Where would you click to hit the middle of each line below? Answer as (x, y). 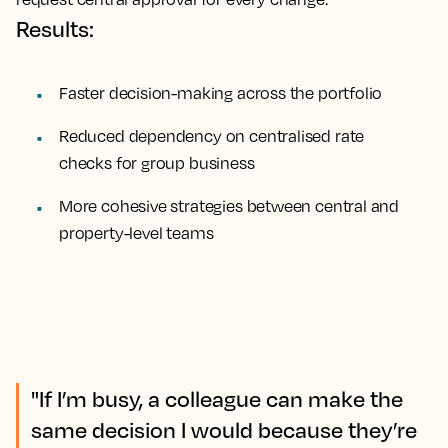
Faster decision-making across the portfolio (221, 92)
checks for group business (157, 162)
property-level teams (136, 232)
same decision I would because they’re (224, 429)
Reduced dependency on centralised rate (212, 135)
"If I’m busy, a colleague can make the (217, 398)
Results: (55, 28)
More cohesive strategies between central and (229, 205)
